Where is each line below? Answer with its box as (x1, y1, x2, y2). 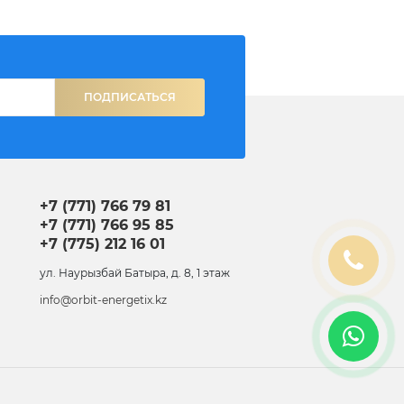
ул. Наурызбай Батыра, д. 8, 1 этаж (40, 265, 231, 280)
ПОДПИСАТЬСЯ (83, 89, 176, 104)
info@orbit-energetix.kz (40, 292, 168, 307)
